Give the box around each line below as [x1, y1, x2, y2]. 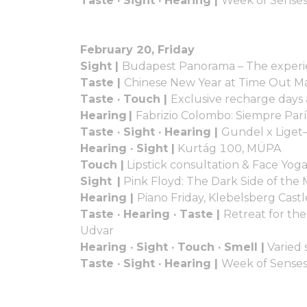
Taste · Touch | [80, 92, 171, 106]
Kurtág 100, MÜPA [175, 141, 281, 155]
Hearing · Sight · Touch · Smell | [80, 240, 265, 254]
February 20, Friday [80, 42, 195, 56]
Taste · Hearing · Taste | [80, 207, 223, 221]
